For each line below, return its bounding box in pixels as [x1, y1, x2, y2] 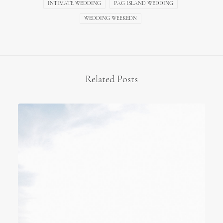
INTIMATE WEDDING [47, 1, 101, 6]
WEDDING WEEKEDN [84, 16, 137, 21]
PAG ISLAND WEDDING [113, 1, 173, 6]
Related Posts [85, 75, 138, 85]
